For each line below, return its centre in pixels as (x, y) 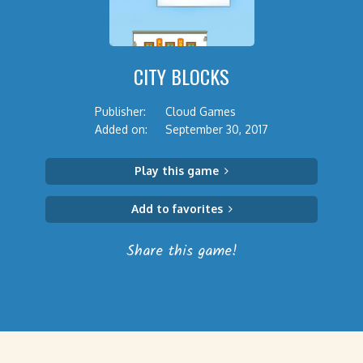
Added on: (121, 129)
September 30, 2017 (217, 129)
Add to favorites (177, 209)
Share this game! (181, 252)
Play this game (177, 171)
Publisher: (120, 111)
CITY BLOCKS (181, 76)
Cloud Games (201, 111)
